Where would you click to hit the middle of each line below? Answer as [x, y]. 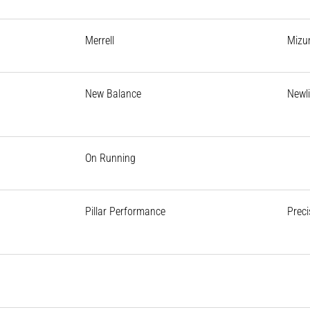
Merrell [99, 40]
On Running [110, 158]
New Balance [113, 93]
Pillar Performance [125, 211]
